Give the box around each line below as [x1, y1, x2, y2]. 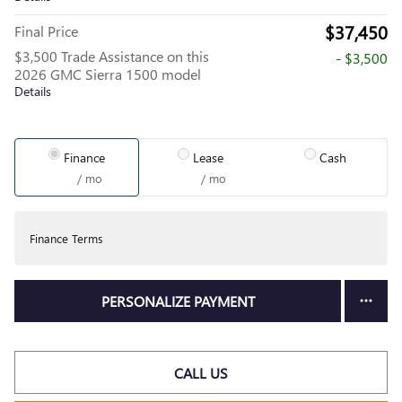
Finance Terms [30, 231, 103, 246]
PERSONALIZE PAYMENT [100, 292, 255, 311]
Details [14, 83, 51, 100]
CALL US [174, 363, 228, 382]
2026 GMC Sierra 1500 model [14, 65, 201, 83]
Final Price [14, 22, 78, 40]
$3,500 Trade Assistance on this [14, 47, 209, 66]
